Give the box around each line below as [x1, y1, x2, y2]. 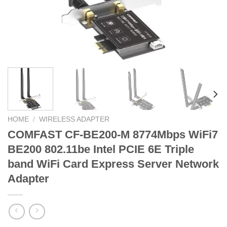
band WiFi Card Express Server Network [8, 157, 219, 170]
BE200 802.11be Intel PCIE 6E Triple [8, 142, 194, 156]
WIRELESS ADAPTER [39, 115, 110, 123]
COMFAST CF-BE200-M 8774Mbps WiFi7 [8, 128, 218, 141]
